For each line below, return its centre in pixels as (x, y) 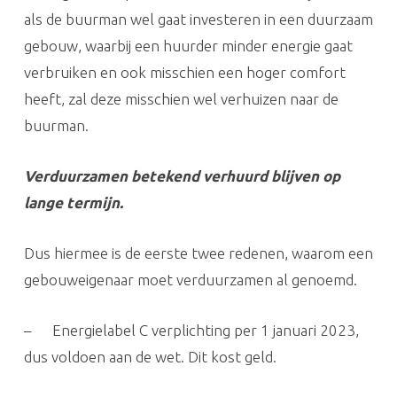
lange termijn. (73, 202)
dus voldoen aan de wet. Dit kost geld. (150, 356)
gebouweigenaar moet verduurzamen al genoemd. (190, 279)
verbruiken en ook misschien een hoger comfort (184, 72)
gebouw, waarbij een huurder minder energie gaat (188, 45)
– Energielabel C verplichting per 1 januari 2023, (191, 330)
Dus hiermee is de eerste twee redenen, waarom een (198, 253)
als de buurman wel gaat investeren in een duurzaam (198, 19)
